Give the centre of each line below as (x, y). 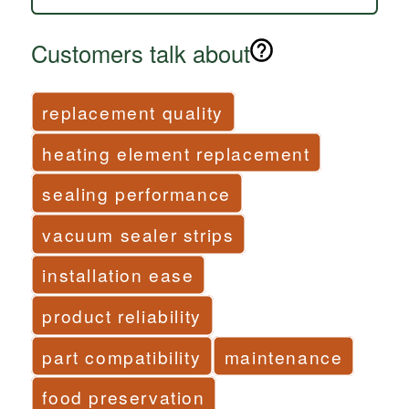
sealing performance (136, 194)
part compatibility (122, 356)
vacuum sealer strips (138, 234)
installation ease (118, 275)
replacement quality (133, 111)
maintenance (283, 356)
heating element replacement (176, 152)
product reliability (122, 315)
